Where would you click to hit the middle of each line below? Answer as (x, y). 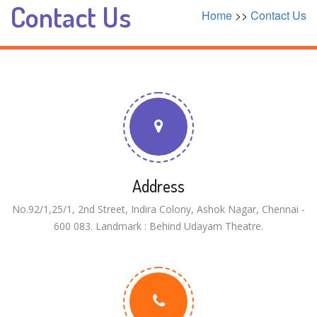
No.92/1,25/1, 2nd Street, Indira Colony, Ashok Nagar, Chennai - (158, 209)
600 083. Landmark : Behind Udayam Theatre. (158, 226)
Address (158, 186)
